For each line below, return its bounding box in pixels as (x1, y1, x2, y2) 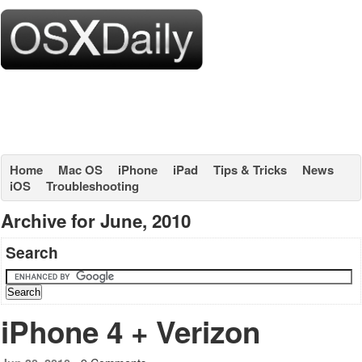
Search (6, 241, 58, 263)
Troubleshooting (46, 177, 139, 195)
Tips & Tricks (213, 161, 287, 179)
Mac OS (58, 161, 103, 179)
